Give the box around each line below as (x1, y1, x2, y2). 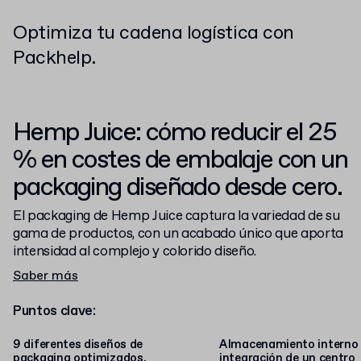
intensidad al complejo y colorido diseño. (13, 243, 257, 261)
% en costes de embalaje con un (13, 143, 347, 177)
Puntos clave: (13, 302, 96, 321)
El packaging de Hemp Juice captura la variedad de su (13, 207, 340, 226)
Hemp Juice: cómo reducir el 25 (13, 116, 336, 150)
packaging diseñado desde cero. (13, 171, 342, 205)
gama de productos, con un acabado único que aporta (13, 225, 343, 243)
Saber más (13, 268, 78, 284)
